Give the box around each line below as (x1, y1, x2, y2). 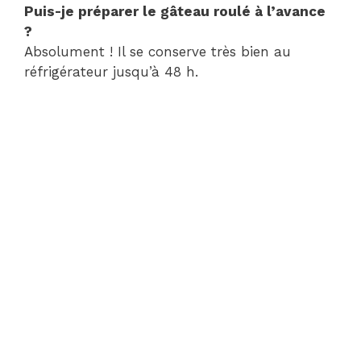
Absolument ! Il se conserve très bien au (24, 44, 291, 60)
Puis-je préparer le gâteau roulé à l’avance (24, 3, 326, 20)
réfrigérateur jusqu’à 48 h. (24, 64, 198, 81)
